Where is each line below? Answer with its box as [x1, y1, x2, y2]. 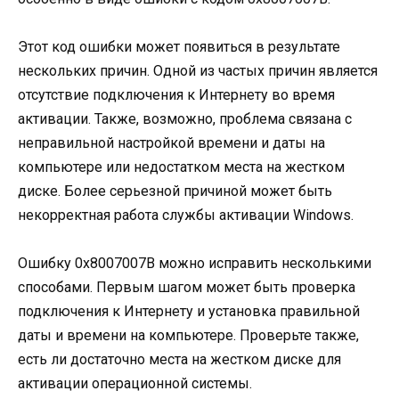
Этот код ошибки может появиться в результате [18, 38, 340, 56]
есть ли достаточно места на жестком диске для [18, 351, 341, 369]
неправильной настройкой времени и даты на [18, 134, 325, 152]
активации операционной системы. [18, 375, 252, 393]
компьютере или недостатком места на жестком [18, 159, 345, 176]
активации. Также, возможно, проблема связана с [18, 110, 352, 128]
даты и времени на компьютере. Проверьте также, [18, 327, 359, 345]
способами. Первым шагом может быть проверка [18, 279, 355, 297]
